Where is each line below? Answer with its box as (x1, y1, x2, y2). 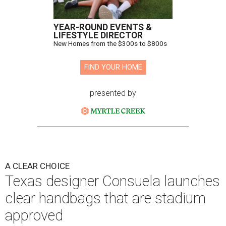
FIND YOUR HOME (84, 63, 142, 72)
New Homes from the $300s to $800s (53, 39, 167, 48)
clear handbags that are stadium (5, 190, 206, 207)
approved (5, 207, 63, 224)
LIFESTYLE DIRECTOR (53, 30, 143, 41)
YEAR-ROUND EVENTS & (53, 22, 152, 33)
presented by (90, 88, 136, 98)
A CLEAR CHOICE (5, 161, 70, 172)
